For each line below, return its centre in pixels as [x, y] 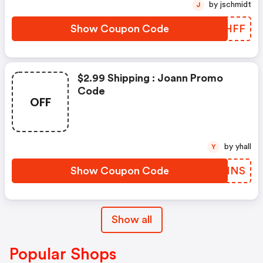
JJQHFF [225, 29]
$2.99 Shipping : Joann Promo [150, 78]
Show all [131, 220]
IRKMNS [223, 171]
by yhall [243, 147]
